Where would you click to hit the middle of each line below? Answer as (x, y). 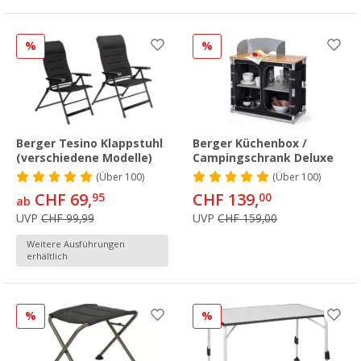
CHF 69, (61, 200)
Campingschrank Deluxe (263, 158)
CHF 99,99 (68, 219)
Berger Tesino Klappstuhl (89, 144)
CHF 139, (226, 200)
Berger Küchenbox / (250, 144)
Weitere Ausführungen (76, 245)
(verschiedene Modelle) (84, 158)
